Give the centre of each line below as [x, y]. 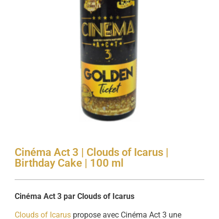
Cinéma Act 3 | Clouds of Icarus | [92, 152]
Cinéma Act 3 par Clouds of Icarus [75, 196]
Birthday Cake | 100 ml [69, 163]
